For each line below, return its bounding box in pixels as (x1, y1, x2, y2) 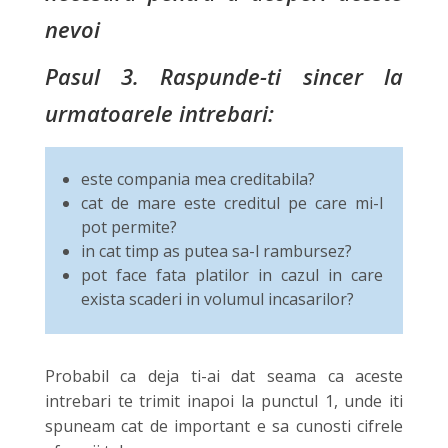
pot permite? (80, 215, 177, 238)
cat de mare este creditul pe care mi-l (80, 191, 384, 214)
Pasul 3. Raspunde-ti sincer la (44, 60, 404, 91)
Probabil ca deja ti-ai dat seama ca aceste (44, 364, 404, 387)
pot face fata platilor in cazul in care (80, 263, 384, 286)
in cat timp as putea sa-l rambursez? (80, 239, 352, 262)
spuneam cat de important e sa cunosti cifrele (44, 414, 404, 437)
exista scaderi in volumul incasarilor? (80, 287, 354, 310)
